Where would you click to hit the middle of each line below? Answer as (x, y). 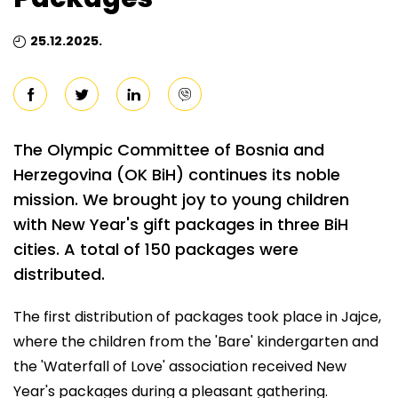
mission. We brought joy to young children (181, 199)
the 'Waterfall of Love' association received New (180, 366)
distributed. (59, 274)
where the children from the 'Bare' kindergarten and (196, 342)
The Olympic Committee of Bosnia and (169, 150)
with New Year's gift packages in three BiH (181, 224)
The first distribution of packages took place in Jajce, (197, 317)
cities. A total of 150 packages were (156, 249)
